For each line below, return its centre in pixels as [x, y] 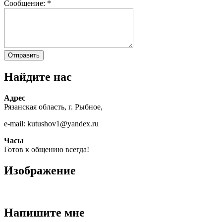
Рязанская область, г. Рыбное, [53, 107]
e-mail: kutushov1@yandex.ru [51, 124]
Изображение [40, 170]
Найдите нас [38, 77]
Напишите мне [44, 212]
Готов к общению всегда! [47, 150]
